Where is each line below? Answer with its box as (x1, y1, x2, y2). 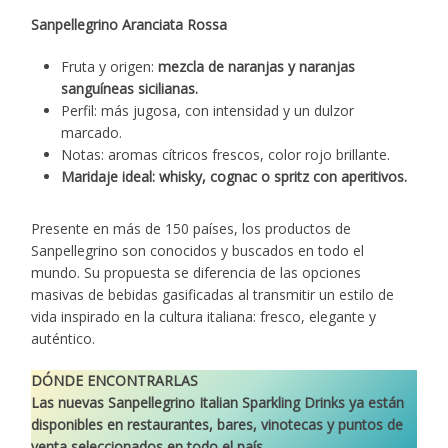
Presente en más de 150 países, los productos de (31, 218, 352, 238)
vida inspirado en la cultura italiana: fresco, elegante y (31, 306, 377, 326)
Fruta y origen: (61, 56, 159, 76)
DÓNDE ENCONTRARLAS (31, 370, 199, 390)
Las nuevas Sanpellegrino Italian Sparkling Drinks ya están (31, 392, 405, 412)
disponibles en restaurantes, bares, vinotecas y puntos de (31, 414, 404, 434)
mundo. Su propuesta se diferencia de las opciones (31, 262, 362, 282)
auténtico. (31, 328, 96, 348)
